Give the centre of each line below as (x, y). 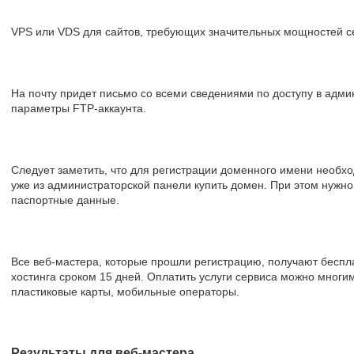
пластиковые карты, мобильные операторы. (125, 292)
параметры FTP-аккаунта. (79, 108)
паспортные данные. (65, 200)
